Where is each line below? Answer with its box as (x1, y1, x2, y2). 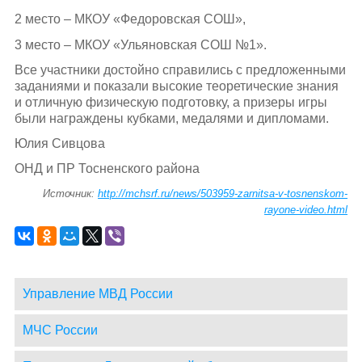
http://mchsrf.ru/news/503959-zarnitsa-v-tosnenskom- (98, 187, 348, 200)
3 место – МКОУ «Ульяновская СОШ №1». (14, 37, 267, 52)
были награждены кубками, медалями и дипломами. (14, 111, 329, 125)
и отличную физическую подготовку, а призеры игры (14, 95, 327, 109)
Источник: (43, 187, 99, 200)
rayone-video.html (264, 204, 348, 217)
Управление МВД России (22, 287, 173, 301)
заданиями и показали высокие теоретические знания (14, 78, 339, 93)
